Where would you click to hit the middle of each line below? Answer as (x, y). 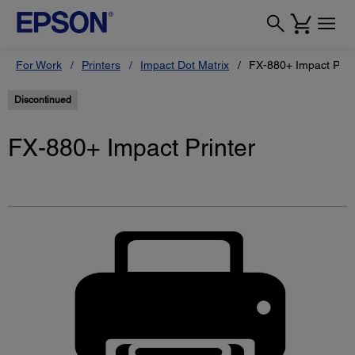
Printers (101, 65)
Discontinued (43, 100)
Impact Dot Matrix (185, 65)
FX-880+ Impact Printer (132, 147)
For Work (39, 65)
